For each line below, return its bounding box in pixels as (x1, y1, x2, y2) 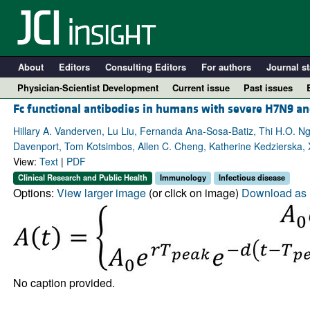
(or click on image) (145, 184, 241, 201)
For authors (201, 60, 251, 73)
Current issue (172, 81, 230, 94)
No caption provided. (12, 274, 115, 291)
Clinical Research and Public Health (17, 172, 147, 183)
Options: (12, 184, 57, 201)
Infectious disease (218, 172, 285, 183)
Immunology (159, 172, 206, 183)
